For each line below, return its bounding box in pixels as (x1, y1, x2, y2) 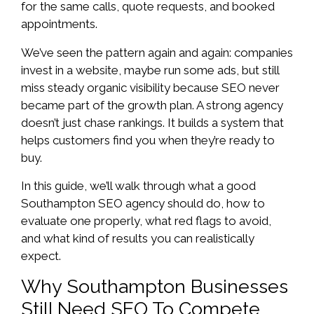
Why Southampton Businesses (21, 275, 288, 298)
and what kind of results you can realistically (21, 231, 254, 245)
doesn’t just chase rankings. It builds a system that (21, 115, 284, 130)
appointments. (21, 17, 97, 32)
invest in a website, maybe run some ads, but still (21, 62, 279, 77)
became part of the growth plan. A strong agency (21, 97, 283, 112)
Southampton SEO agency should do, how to (21, 196, 265, 210)
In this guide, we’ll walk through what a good (21, 178, 256, 193)
